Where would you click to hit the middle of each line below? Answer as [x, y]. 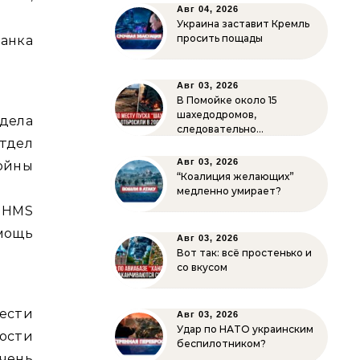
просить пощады [220, 38]
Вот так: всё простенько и [244, 253]
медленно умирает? [229, 191]
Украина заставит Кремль [243, 24]
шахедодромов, [217, 115]
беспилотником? [221, 344]
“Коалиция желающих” [235, 176]
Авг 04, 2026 [208, 9]
